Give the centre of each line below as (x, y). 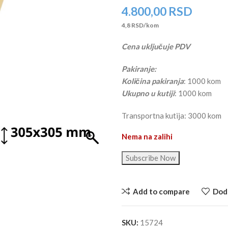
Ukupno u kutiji (148, 93)
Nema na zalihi (147, 136)
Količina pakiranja (152, 81)
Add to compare (161, 191)
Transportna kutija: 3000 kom (171, 116)
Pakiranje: (139, 69)
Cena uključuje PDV (156, 46)
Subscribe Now (150, 158)
